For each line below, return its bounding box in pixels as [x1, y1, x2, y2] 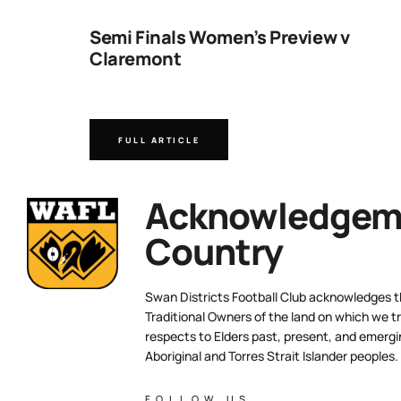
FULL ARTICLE [118, 133, 200, 146]
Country [145, 226, 283, 276]
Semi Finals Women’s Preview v [90, 25, 350, 49]
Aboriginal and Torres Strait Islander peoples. [145, 347, 398, 364]
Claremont [90, 47, 182, 71]
